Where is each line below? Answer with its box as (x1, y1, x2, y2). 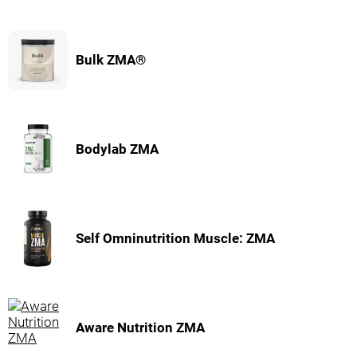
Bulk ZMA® (76, 52, 146, 68)
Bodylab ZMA (76, 141, 159, 157)
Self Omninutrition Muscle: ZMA (76, 230, 275, 246)
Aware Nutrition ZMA (76, 320, 205, 335)
